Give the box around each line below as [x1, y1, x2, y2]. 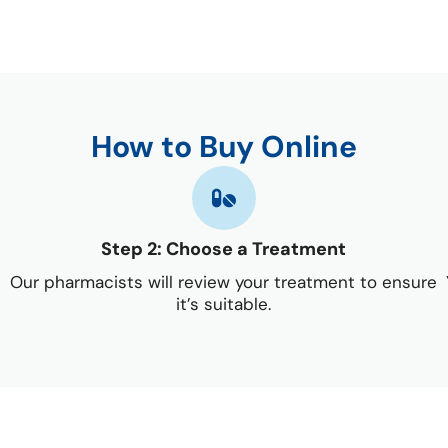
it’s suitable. [176, 293, 272, 316]
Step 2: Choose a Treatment [101, 237, 347, 262]
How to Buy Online [91, 127, 357, 167]
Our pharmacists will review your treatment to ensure [10, 271, 438, 294]
